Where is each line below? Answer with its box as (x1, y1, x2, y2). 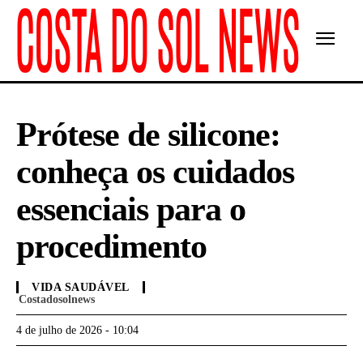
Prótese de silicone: (16, 116, 280, 153)
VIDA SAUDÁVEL (32, 281, 130, 294)
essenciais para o (16, 190, 246, 228)
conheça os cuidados (16, 153, 294, 190)
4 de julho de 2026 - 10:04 (16, 324, 139, 337)
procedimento (16, 228, 207, 265)
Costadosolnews (19, 293, 95, 306)
